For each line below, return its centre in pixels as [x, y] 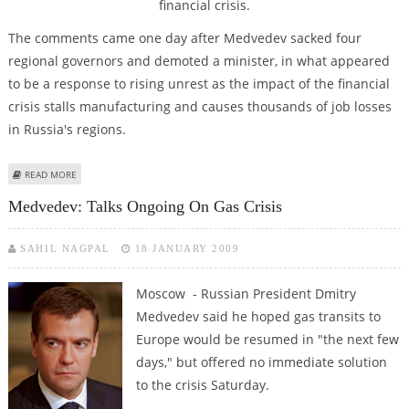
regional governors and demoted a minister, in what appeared [199, 60]
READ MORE [50, 174]
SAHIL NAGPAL [65, 249]
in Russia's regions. [67, 129]
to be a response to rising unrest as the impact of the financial [199, 83]
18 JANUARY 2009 [187, 249]
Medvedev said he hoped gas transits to [258, 317]
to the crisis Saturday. [202, 385]
